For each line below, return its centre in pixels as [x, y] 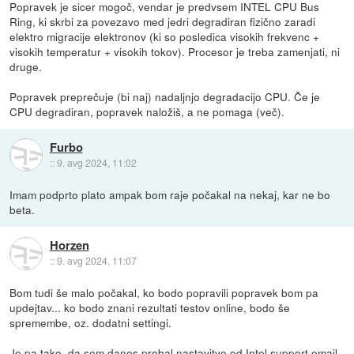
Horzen [69, 245]
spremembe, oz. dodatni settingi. [91, 322]
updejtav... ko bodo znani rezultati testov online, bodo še [150, 307]
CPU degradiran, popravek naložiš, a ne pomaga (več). [147, 111]
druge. [26, 66]
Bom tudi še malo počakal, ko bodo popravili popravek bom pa [164, 292]
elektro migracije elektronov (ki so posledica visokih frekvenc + [165, 36]
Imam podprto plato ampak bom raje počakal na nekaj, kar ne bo [170, 194]
